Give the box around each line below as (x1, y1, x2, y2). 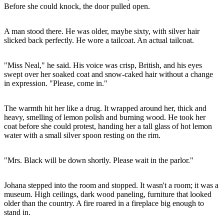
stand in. (4, 207, 30, 216)
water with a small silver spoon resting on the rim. (4, 130, 160, 139)
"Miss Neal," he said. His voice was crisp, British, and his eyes (4, 60, 202, 69)
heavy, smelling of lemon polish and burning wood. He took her (4, 112, 205, 121)
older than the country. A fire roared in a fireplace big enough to (4, 198, 204, 207)
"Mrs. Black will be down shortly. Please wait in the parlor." (4, 155, 193, 164)
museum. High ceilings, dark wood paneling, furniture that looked (4, 189, 211, 198)
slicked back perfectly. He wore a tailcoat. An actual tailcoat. (4, 35, 194, 44)
